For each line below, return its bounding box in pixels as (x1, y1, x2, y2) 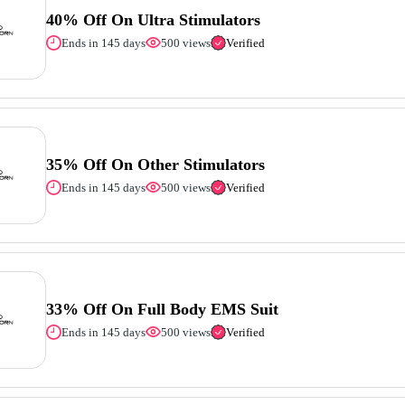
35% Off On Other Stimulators (46, 155, 266, 174)
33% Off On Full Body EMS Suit (46, 299, 279, 318)
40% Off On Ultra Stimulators (46, 10, 261, 29)
